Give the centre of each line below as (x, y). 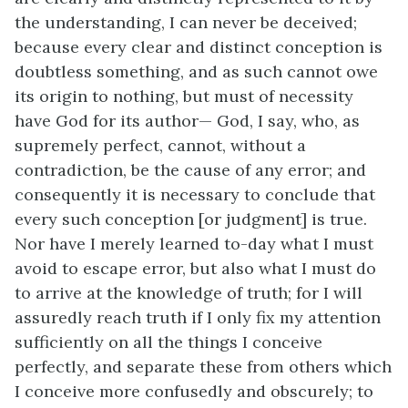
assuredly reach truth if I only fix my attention (198, 317)
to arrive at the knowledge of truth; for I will (189, 293)
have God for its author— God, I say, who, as (187, 121)
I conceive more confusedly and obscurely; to (194, 391)
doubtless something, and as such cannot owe (196, 71)
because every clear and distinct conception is (199, 47)
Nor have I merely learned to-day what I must (194, 244)
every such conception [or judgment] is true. (191, 219)
